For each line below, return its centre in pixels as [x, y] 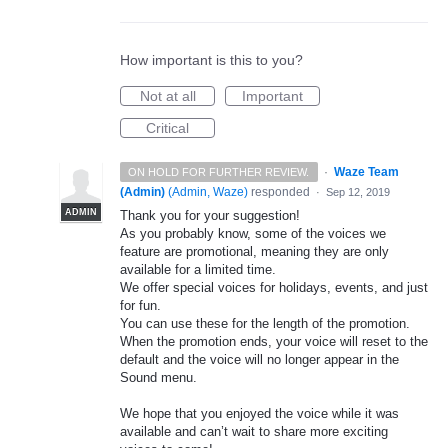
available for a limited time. [198, 269]
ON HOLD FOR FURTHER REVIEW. [219, 172]
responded [280, 192]
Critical [167, 128]
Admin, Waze [208, 192]
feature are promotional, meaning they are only [254, 251]
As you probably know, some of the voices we [253, 233]
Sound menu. [158, 377]
